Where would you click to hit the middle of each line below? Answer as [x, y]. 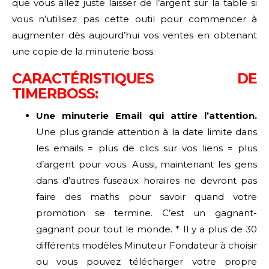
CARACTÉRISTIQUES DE [134, 78]
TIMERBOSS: [55, 93]
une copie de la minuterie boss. [83, 51]
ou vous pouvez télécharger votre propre [147, 261]
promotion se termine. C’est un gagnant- [147, 213]
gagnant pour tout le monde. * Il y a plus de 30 [147, 229]
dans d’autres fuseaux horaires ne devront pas [147, 180]
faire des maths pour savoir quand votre [147, 196]
